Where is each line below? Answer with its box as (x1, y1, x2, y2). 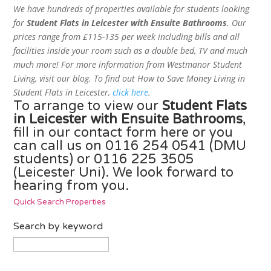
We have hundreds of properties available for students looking (13, 2, 250, 15)
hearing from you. (13, 177, 129, 194)
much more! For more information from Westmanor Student (13, 58, 243, 70)
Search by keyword (13, 220, 103, 232)
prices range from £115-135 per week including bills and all (13, 30, 240, 42)
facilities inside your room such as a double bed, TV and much (13, 44, 248, 56)
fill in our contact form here (13, 124, 189, 140)
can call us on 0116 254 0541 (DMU (13, 137, 247, 154)
